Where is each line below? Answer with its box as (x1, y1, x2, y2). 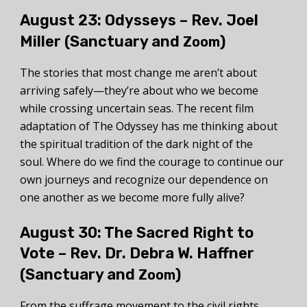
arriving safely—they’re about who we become (20, 83, 258, 99)
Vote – (20, 244, 70, 263)
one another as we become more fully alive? (20, 190, 245, 206)
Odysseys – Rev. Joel (105, 11, 258, 30)
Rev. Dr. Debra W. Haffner (70, 244, 254, 263)
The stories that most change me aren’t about (20, 65, 257, 81)
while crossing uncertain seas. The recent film (20, 101, 254, 116)
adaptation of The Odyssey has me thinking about (20, 119, 278, 134)
